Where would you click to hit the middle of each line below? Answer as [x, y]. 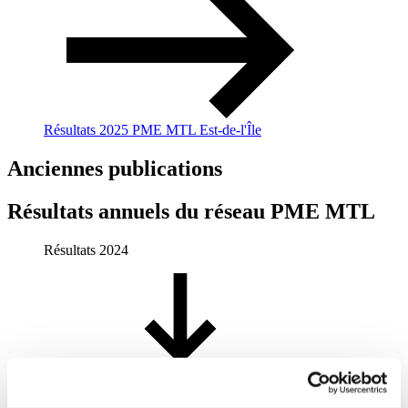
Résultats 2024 [86, 250]
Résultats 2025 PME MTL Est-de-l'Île [153, 129]
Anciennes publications [115, 168]
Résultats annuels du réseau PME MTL [191, 211]
